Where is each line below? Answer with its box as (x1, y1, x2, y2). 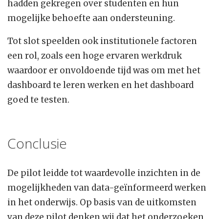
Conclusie (7, 134, 67, 153)
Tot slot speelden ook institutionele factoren (7, 36, 197, 47)
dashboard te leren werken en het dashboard (7, 80, 194, 91)
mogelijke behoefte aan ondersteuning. (7, 13, 175, 24)
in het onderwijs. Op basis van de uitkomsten (7, 197, 197, 208)
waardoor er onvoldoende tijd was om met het (7, 65, 200, 76)
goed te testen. (7, 94, 69, 106)
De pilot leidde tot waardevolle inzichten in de (7, 168, 200, 179)
